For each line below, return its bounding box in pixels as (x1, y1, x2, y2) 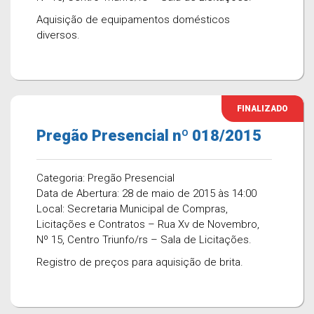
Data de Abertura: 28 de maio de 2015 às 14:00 (36, 187, 257, 200)
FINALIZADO (237, 104, 288, 114)
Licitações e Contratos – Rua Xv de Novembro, (36, 218, 259, 231)
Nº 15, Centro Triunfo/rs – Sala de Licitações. (36, 233, 252, 246)
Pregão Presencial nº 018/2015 (36, 127, 261, 144)
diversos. (36, 29, 80, 41)
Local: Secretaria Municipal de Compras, (36, 203, 228, 215)
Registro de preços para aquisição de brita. (36, 256, 243, 268)
